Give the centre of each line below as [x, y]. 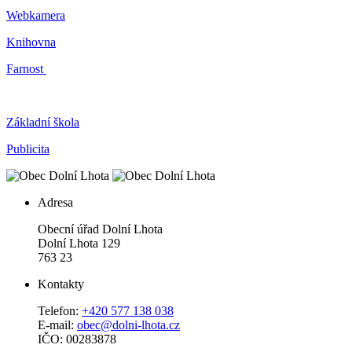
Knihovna [31, 42]
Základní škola [43, 122]
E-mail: [57, 324]
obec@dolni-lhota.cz [128, 324]
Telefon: [60, 310]
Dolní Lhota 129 [79, 243]
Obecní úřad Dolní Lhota [100, 229]
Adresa [55, 202]
